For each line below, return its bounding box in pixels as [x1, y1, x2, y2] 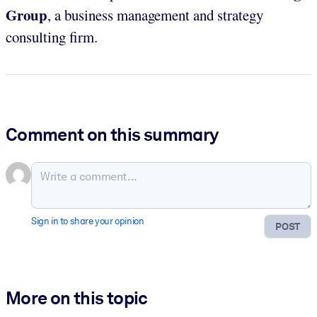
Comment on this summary [6, 124, 219, 146]
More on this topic [6, 287, 148, 309]
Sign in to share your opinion [31, 216, 144, 227]
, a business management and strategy [47, 5, 263, 25]
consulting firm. [6, 27, 98, 47]
